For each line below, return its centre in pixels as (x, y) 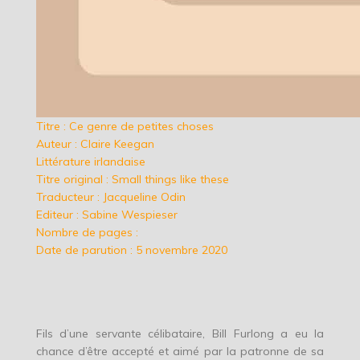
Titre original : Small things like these (132, 180)
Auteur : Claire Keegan (95, 144)
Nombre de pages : (87, 233)
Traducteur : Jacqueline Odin (110, 197)
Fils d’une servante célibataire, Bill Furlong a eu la (180, 334)
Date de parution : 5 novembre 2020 (131, 250)
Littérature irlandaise (90, 162)
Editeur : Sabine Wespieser (106, 215)
